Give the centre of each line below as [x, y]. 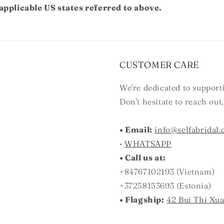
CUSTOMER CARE [159, 65]
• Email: [136, 129]
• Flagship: [142, 199]
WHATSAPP [148, 143]
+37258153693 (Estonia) [165, 185]
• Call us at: [143, 157]
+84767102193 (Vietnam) [167, 171]
